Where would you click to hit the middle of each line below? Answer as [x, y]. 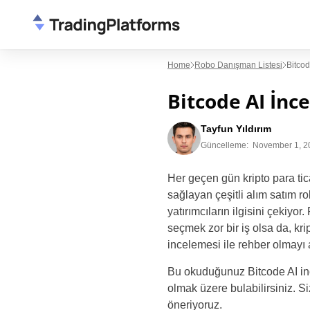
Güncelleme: [225, 145]
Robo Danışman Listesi [238, 65]
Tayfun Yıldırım [236, 129]
